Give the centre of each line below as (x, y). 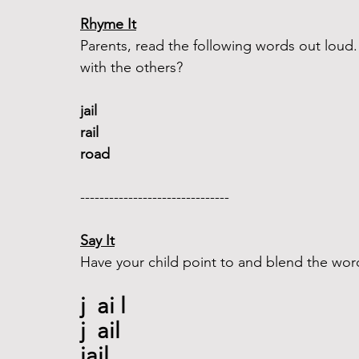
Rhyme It (108, 24)
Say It (97, 240)
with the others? (131, 67)
